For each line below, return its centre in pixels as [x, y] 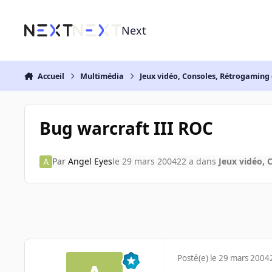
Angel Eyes [90, 161]
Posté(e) [194, 258]
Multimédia [102, 76]
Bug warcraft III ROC [126, 128]
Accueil [51, 76]
